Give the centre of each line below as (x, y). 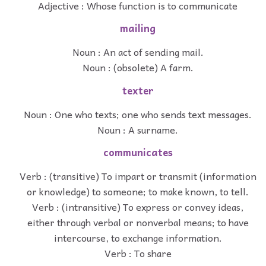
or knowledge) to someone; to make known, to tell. (138, 191)
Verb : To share (138, 253)
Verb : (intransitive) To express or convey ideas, (138, 207)
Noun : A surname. (138, 129)
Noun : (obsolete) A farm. (138, 67)
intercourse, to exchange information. (138, 238)
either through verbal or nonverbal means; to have (138, 222)
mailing (138, 28)
